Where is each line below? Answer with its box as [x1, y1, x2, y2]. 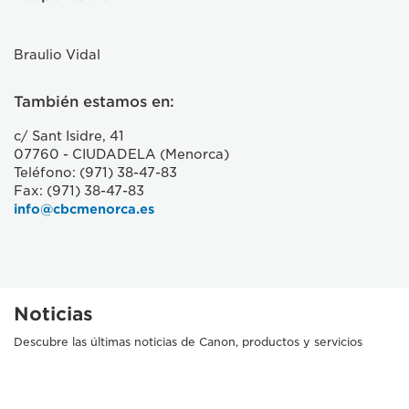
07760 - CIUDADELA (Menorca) [14, 147, 229, 162]
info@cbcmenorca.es [14, 202, 154, 216]
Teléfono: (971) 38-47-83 [14, 165, 177, 180]
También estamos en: [14, 93, 174, 110]
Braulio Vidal [14, 47, 100, 62]
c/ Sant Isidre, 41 [14, 129, 124, 143]
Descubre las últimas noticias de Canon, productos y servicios [14, 335, 362, 349]
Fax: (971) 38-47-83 [14, 184, 148, 198]
